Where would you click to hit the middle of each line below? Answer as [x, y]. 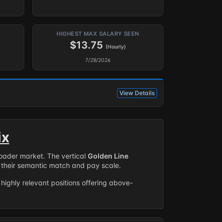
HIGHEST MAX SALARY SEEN [98, 34]
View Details [137, 93]
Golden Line [108, 156]
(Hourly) [116, 47]
